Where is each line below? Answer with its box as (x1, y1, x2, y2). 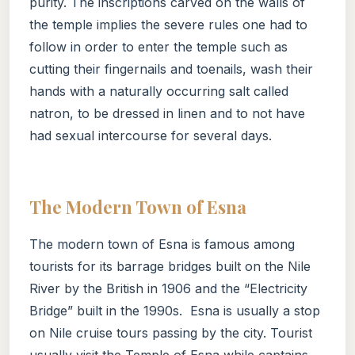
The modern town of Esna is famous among (29, 235, 295, 252)
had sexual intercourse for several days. (29, 127, 272, 143)
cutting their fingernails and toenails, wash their (29, 60, 313, 77)
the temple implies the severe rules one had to (29, 16, 307, 32)
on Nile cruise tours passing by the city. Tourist (29, 324, 312, 341)
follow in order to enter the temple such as (29, 38, 288, 55)
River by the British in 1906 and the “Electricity (29, 280, 307, 296)
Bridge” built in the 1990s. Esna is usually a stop (29, 302, 320, 319)
